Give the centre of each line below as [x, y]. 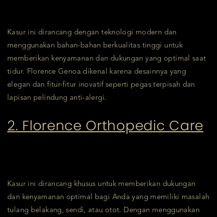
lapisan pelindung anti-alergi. [57, 98]
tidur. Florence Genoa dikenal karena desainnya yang [97, 72]
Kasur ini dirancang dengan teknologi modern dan [92, 32]
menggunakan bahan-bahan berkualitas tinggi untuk [95, 46]
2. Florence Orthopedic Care [105, 125]
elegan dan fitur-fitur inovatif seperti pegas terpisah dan [101, 85]
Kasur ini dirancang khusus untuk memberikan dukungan [101, 184]
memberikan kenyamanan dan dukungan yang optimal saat [107, 59]
